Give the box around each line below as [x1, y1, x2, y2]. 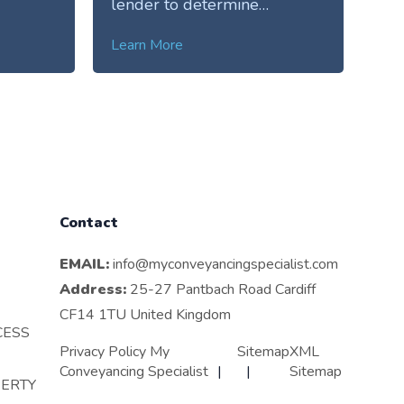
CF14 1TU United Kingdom [60, 305, 232, 326]
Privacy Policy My [60, 342, 170, 363]
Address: [60, 280, 127, 300]
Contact [60, 212, 119, 233]
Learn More [111, 34, 184, 55]
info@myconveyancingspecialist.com [113, 254, 339, 275]
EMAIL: [60, 254, 110, 275]
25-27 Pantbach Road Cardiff [126, 280, 317, 300]
